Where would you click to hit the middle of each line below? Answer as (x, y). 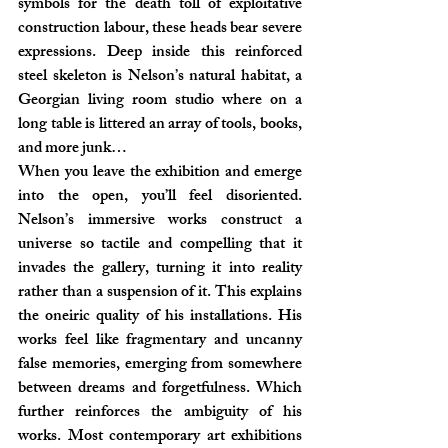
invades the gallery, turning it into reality (160, 269)
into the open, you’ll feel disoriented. (160, 197)
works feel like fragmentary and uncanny (160, 341)
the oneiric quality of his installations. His (160, 317)
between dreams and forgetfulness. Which (160, 389)
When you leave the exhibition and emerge (160, 173)
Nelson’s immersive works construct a (160, 221)
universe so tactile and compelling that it (160, 245)
